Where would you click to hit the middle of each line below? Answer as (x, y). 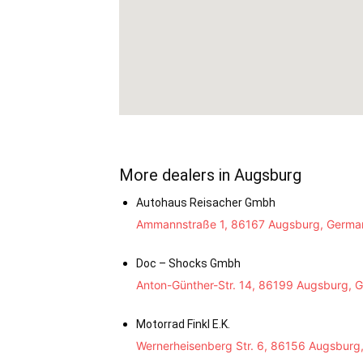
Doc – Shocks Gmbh (188, 264)
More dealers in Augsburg (210, 175)
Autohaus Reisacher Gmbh (206, 203)
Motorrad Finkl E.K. (183, 325)
